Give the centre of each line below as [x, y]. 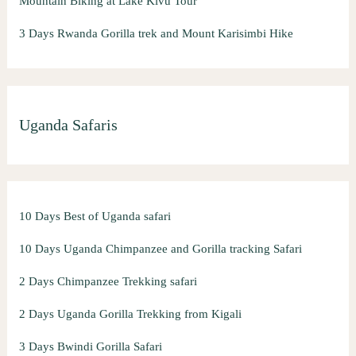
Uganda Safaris [68, 125]
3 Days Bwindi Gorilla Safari [90, 346]
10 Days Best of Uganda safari [95, 216]
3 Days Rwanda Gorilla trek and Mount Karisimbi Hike [156, 34]
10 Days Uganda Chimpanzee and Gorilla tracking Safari [160, 248]
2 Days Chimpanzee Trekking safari [108, 281]
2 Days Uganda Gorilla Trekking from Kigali [130, 313]
